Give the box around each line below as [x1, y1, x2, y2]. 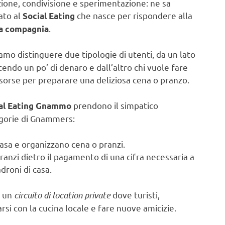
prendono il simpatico [71, 99, 158, 110]
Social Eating [23, 10, 75, 21]
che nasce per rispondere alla [75, 10, 192, 21]
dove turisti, [113, 189, 160, 200]
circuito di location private [14, 189, 113, 200]
